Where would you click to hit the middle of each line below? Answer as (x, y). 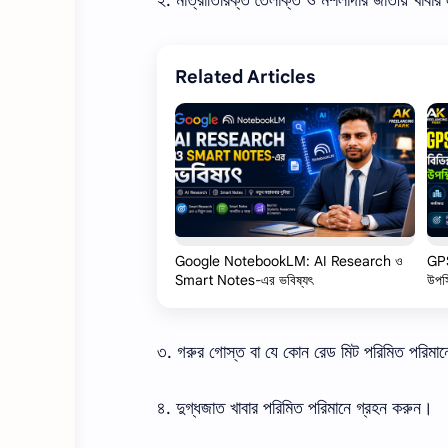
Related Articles (245, 76)
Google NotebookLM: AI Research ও (289, 260)
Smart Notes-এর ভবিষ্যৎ (244, 279)
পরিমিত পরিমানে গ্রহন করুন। (348, 408)
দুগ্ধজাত (200, 408)
